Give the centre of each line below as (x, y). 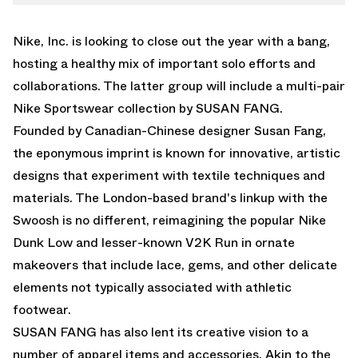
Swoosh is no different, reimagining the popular (155, 220)
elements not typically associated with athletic (152, 287)
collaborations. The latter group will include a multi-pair (179, 86)
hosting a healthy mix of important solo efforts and (164, 63)
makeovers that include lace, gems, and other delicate (175, 265)
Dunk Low (43, 242)
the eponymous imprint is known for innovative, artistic (177, 153)
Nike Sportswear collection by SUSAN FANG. (148, 108)
